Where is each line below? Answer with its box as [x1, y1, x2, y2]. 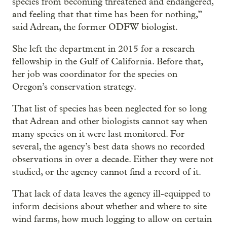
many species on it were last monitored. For [12, 129, 184, 140]
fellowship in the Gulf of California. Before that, [12, 56, 203, 67]
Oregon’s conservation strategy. [12, 82, 136, 93]
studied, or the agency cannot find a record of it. [12, 167, 201, 178]
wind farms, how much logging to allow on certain [12, 214, 212, 225]
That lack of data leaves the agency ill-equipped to [12, 188, 211, 200]
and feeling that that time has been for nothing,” [12, 9, 202, 20]
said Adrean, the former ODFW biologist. [12, 22, 178, 33]
